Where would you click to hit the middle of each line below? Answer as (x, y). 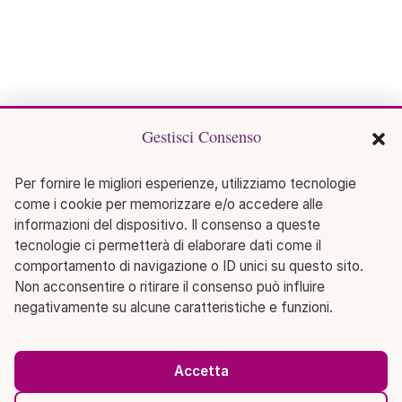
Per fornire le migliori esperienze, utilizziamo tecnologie (185, 184)
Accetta (201, 371)
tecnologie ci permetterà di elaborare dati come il (168, 245)
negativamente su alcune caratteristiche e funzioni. (174, 307)
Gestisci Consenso (201, 136)
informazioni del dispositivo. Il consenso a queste (167, 225)
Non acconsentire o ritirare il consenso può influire (170, 287)
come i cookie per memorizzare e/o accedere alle (169, 204)
